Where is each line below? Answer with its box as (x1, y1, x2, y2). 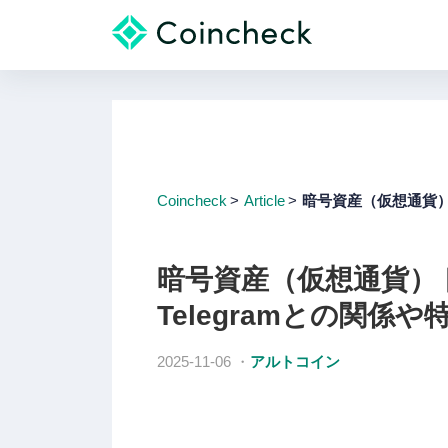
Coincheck (157, 192, 227, 209)
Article (244, 192, 285, 209)
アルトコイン (250, 353, 340, 370)
